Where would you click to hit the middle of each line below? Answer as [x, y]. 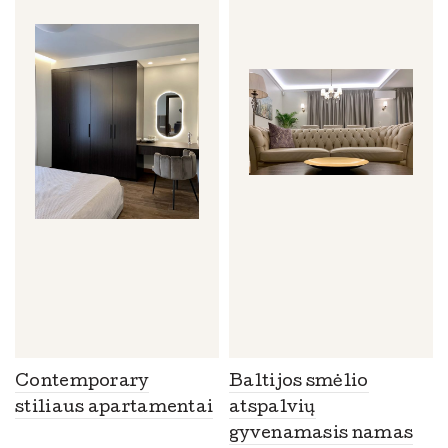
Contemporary [82, 382]
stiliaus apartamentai [114, 408]
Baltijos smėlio [299, 382]
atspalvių [272, 408]
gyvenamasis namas [321, 434]
